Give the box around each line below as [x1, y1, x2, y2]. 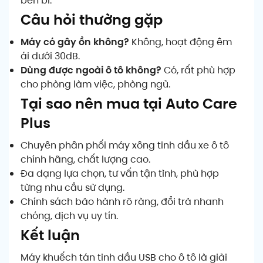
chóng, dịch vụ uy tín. [21, 208, 118, 222]
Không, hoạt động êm [129, 35, 232, 49]
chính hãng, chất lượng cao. [21, 152, 150, 166]
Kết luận [21, 225, 80, 245]
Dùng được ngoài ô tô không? [21, 63, 161, 77]
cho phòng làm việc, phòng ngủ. [21, 77, 170, 91]
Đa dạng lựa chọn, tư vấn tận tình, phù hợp [21, 166, 219, 180]
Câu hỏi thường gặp [21, 9, 163, 29]
